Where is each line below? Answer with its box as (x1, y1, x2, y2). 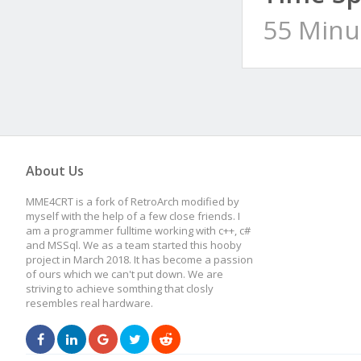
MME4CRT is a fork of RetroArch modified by (26, 194, 239, 209)
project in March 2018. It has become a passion (26, 252, 253, 267)
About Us (26, 162, 84, 180)
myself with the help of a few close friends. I (26, 209, 240, 223)
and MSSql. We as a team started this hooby (26, 238, 242, 252)
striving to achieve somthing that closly (26, 281, 214, 296)
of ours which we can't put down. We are (26, 267, 223, 281)
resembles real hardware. (26, 296, 153, 310)
